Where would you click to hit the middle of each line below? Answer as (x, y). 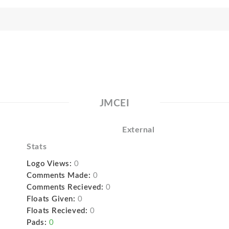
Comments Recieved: (65, 187)
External (138, 130)
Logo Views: (49, 164)
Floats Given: (51, 199)
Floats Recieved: (57, 211)
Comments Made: (59, 176)
